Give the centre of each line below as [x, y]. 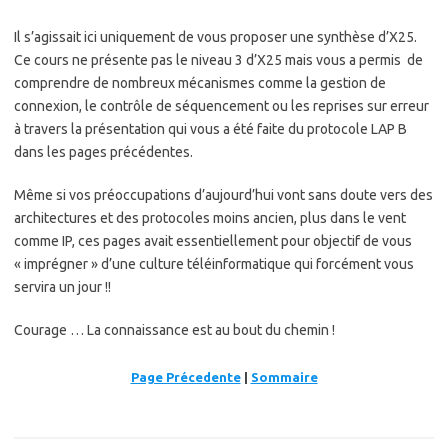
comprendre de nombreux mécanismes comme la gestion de [200, 83]
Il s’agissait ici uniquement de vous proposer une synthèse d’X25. [215, 37]
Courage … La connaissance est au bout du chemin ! [174, 330]
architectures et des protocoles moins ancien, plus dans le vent [210, 218]
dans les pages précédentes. [103, 152]
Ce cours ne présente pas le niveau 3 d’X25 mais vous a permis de [218, 60]
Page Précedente [185, 377]
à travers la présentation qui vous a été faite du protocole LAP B [210, 129]
